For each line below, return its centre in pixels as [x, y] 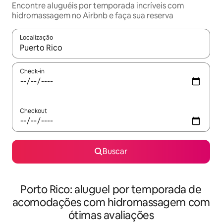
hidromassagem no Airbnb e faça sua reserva [93, 16]
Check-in [32, 71]
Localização [36, 38]
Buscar [115, 151]
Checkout [33, 111]
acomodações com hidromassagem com [111, 202]
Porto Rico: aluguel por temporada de [111, 190]
